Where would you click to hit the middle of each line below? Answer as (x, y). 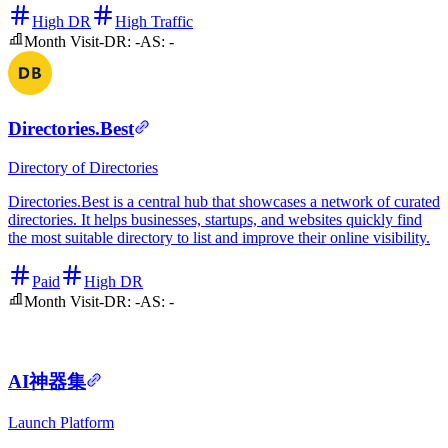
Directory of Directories (83, 167)
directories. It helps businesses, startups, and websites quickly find (215, 219)
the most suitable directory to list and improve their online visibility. (219, 237)
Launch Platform (61, 423)
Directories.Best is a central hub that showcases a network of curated (224, 201)
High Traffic (154, 22)
